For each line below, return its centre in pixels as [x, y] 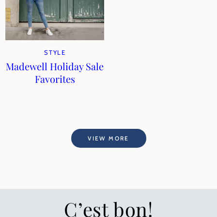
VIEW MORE [108, 138]
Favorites [55, 79]
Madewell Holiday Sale [55, 66]
